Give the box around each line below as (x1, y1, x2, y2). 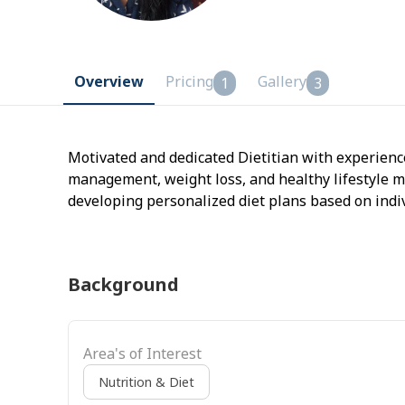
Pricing (165, 71, 213, 91)
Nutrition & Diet (99, 372, 194, 391)
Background (68, 271, 179, 297)
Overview (74, 71, 144, 91)
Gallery (258, 71, 306, 91)
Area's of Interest (83, 343, 202, 363)
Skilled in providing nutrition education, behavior (68, 212, 403, 232)
